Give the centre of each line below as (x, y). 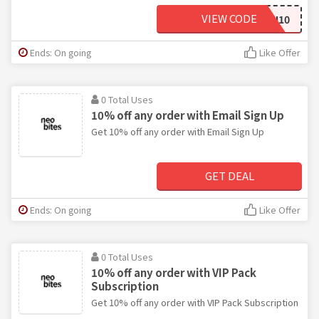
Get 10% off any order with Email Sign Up (178, 131)
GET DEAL (229, 175)
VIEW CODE (229, 18)
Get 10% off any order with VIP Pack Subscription (195, 302)
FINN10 (273, 19)
